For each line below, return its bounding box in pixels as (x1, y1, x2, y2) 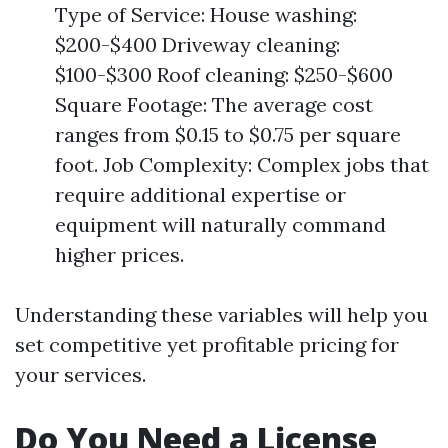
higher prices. (55, 242, 184, 267)
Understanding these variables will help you (15, 302, 428, 327)
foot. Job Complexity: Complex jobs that (55, 152, 429, 177)
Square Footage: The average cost (55, 92, 373, 117)
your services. (15, 362, 146, 387)
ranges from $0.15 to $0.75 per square (55, 122, 401, 147)
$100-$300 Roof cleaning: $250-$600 (55, 62, 393, 87)
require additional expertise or (55, 182, 346, 207)
